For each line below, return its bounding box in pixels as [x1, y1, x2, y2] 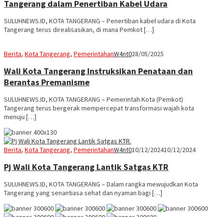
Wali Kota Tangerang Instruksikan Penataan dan [4, 65, 193, 77]
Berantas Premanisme [4, 76, 90, 88]
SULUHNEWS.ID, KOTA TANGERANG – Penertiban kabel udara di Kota [4, 16, 196, 25]
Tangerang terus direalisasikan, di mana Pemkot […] [4, 25, 154, 34]
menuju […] [4, 112, 36, 121]
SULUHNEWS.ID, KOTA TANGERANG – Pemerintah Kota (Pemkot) [4, 94, 183, 104]
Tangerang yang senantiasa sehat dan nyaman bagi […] [4, 188, 162, 197]
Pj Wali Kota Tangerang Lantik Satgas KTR [4, 161, 169, 172]
